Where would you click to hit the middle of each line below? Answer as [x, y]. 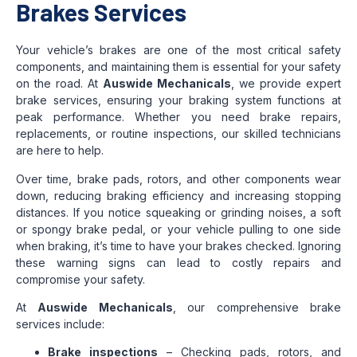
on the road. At [59, 84]
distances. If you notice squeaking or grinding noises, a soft [178, 212]
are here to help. [60, 151]
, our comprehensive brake [257, 307]
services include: [60, 324]
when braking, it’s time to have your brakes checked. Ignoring [178, 245]
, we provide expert [286, 84]
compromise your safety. [80, 279]
